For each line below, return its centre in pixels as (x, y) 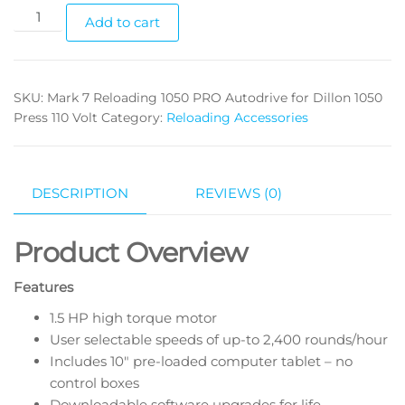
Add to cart (123, 23)
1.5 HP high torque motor (133, 317)
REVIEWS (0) (239, 193)
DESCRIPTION (80, 193)
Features (43, 287)
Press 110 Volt (56, 118)
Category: (134, 118)
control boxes (94, 382)
